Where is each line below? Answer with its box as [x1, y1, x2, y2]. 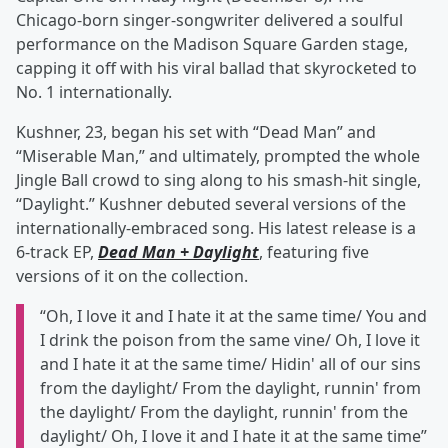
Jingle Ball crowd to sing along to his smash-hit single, [16, 169, 421, 192]
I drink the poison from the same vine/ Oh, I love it [40, 329, 420, 352]
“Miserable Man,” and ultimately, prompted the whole [16, 145, 420, 168]
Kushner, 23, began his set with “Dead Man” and [16, 121, 376, 144]
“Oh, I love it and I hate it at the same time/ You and [40, 305, 427, 328]
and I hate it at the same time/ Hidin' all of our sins [40, 353, 421, 376]
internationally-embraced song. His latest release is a [16, 217, 416, 240]
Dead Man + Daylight [98, 241, 259, 264]
